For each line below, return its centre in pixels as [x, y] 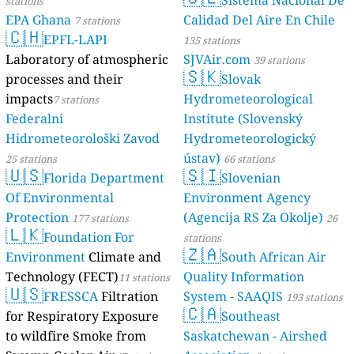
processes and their [65, 79]
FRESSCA [71, 297]
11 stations [145, 278]
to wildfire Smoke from [76, 336]
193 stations [314, 298]
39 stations [279, 60]
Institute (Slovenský [243, 119]
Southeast [251, 316]
